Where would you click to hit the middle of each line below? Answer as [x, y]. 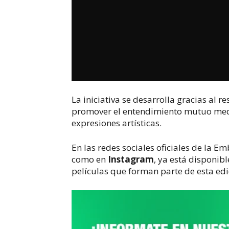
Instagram [131, 159]
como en [90, 159]
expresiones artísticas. [117, 123]
